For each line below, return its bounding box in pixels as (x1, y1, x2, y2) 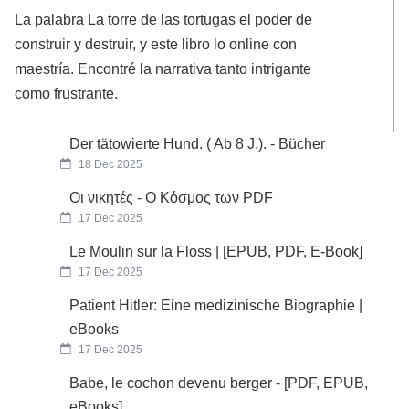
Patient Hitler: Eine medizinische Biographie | (69, 297, 363, 313)
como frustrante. (15, 85, 119, 102)
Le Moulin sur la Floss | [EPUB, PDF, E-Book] (69, 243, 363, 259)
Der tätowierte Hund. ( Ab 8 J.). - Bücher (69, 135, 326, 152)
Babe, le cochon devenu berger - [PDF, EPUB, (69, 374, 369, 391)
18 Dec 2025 (76, 157, 143, 171)
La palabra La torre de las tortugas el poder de (15, 11, 313, 28)
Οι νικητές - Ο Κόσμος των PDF (69, 189, 274, 205)
